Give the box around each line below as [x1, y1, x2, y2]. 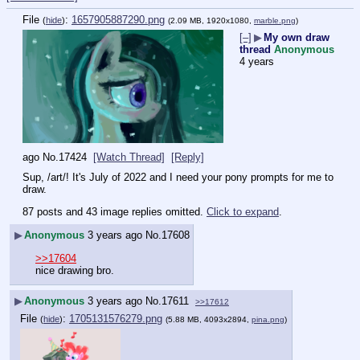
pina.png [252, 314, 284, 324]
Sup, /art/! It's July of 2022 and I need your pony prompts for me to [22, 170, 333, 183]
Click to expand [207, 206, 279, 218]
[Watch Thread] [93, 151, 165, 164]
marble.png [254, 16, 296, 26]
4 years [239, 55, 274, 68]
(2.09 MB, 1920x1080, [168, 16, 254, 26]
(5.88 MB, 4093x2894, [166, 314, 252, 324]
